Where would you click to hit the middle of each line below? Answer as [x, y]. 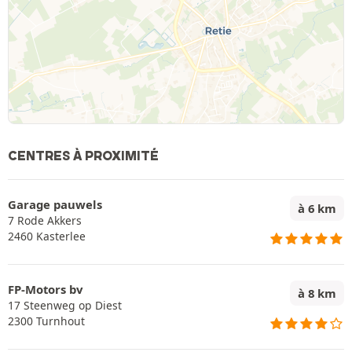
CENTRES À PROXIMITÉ [83, 156]
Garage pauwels [55, 204]
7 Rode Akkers [45, 220]
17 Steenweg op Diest [65, 305]
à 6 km [317, 208]
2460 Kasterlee [47, 236]
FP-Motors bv [45, 289]
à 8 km [317, 293]
